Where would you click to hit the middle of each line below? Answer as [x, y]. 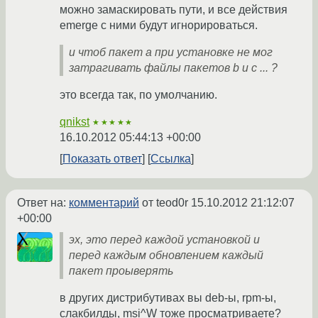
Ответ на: [43, 203]
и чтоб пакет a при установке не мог [171, 53]
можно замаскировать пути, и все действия [174, 10]
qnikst [75, 122]
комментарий [104, 203]
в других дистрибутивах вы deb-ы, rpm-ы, [168, 298]
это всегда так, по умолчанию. [138, 95]
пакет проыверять [121, 271]
